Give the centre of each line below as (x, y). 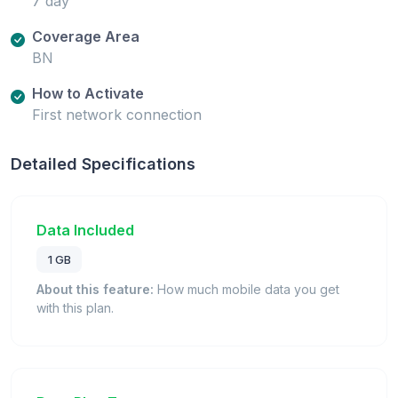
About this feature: (95, 289)
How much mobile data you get (247, 289)
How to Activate (88, 94)
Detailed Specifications (103, 164)
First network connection (117, 115)
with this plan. (75, 307)
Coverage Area (86, 37)
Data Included (85, 231)
